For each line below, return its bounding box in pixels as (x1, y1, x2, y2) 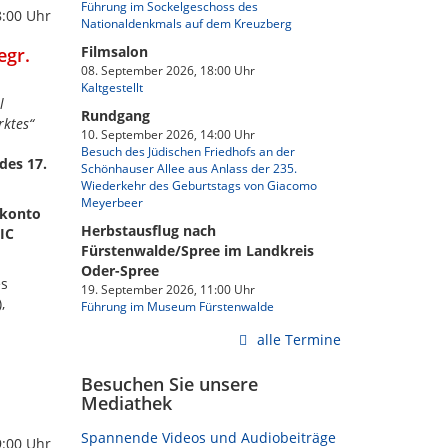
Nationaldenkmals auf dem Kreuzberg (81, 15, 292, 31)
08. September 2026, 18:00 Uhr (81, 62, 255, 78)
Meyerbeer (81, 194, 143, 210)
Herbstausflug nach (81, 221, 216, 240)
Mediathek (81, 391, 172, 415)
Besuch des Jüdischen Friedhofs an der (81, 143, 295, 159)
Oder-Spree (81, 261, 159, 280)
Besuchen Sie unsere (81, 372, 258, 396)
